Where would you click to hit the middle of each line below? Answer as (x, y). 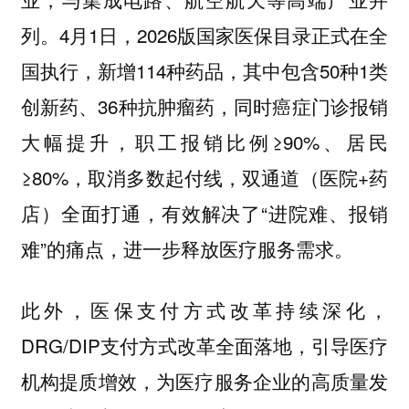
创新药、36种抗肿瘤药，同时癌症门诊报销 (204, 106)
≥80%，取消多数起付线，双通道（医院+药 (204, 178)
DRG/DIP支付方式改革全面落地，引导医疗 (204, 345)
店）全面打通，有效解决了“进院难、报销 (204, 213)
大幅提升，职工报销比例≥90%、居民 (204, 142)
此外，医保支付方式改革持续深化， (204, 309)
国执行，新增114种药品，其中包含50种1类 (204, 71)
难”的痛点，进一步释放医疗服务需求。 (187, 249)
